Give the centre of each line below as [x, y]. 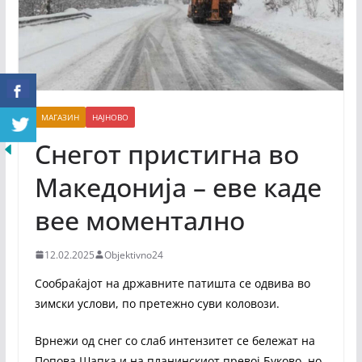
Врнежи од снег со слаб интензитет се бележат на [175, 340]
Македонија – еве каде [178, 187]
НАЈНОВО [110, 117]
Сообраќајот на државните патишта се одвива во [172, 283]
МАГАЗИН [60, 117]
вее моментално [143, 220]
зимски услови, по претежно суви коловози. [157, 303]
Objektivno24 [133, 255]
